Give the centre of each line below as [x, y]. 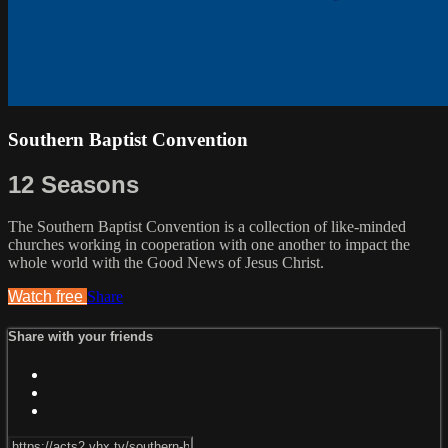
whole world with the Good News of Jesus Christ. [166, 263]
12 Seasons [73, 184]
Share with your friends [80, 336]
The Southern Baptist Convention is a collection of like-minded [207, 227]
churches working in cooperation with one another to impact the [209, 245]
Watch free [47, 297]
